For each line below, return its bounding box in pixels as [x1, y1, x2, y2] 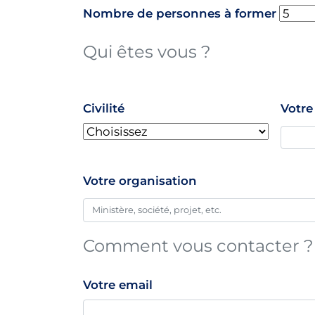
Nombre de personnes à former [83, 6, 276, 20]
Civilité [83, 101, 124, 115]
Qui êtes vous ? [83, 41, 211, 62]
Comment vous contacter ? [83, 236, 314, 257]
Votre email [83, 278, 153, 292]
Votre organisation [83, 174, 197, 188]
